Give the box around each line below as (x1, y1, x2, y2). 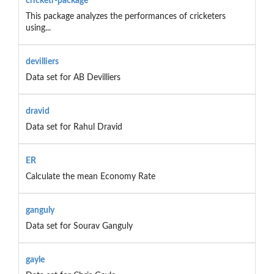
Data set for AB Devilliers (25, 73, 120, 82)
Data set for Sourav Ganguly (25, 221, 133, 231)
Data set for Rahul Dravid (25, 122, 122, 131)
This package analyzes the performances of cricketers (25, 12, 226, 21)
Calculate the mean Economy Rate (25, 172, 155, 181)
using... (25, 23, 51, 32)
